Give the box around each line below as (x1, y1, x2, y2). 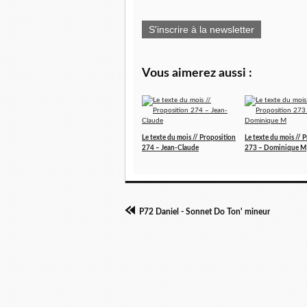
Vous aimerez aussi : (142, 67, 252, 79)
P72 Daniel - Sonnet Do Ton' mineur (139, 208, 270, 216)
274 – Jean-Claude (142, 145, 199, 151)
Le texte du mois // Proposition (142, 134, 236, 141)
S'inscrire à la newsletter (149, 24, 254, 35)
